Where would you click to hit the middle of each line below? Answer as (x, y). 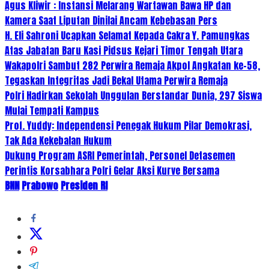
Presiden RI (84, 185)
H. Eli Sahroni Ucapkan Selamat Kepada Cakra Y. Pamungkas (127, 35)
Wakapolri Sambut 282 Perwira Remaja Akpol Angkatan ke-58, (132, 65)
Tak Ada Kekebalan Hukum (58, 140)
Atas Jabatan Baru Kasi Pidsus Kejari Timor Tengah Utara (124, 50)
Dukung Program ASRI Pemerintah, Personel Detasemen (120, 155)
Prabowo (40, 185)
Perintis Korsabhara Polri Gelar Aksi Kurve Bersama (112, 170)
